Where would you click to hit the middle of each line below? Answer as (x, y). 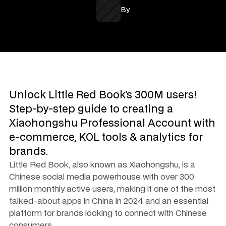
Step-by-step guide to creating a (91, 109)
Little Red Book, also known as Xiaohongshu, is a (102, 165)
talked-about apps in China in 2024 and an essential (109, 201)
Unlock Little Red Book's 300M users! (103, 95)
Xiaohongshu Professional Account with (112, 124)
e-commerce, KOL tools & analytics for (106, 138)
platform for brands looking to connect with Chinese (108, 213)
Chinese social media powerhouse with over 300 (102, 177)
